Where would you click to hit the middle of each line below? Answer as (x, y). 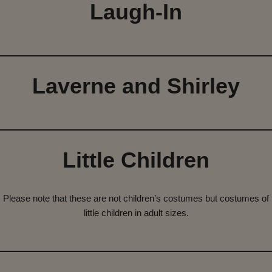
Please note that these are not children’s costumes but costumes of (136, 199)
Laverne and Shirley (136, 86)
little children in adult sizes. (136, 213)
